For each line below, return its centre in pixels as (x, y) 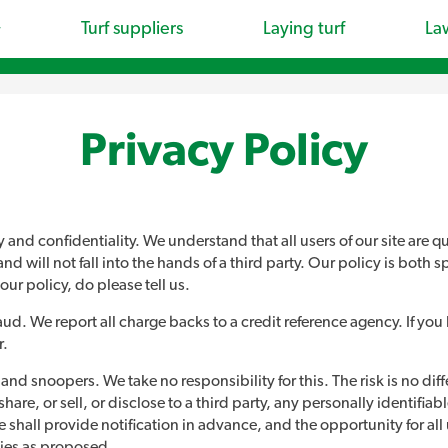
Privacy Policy (224, 151)
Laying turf (304, 29)
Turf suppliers (132, 29)
